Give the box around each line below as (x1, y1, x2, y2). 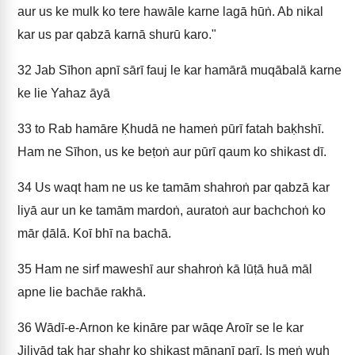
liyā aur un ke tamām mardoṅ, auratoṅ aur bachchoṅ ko (17, 204, 326, 217)
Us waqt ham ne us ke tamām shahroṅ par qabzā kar (32, 181, 330, 194)
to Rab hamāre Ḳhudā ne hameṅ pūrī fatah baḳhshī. (32, 122, 324, 136)
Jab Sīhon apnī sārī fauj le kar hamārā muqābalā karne (32, 63, 342, 77)
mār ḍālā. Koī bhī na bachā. (17, 227, 171, 240)
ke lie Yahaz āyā (17, 86, 110, 100)
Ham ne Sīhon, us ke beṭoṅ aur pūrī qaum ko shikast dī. (17, 145, 326, 158)
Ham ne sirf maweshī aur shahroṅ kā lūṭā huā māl (32, 262, 312, 276)
